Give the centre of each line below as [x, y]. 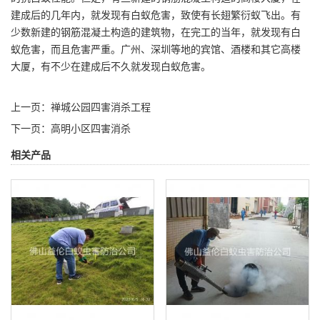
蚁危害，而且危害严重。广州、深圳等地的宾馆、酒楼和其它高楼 [156, 49]
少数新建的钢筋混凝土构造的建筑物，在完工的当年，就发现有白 [156, 32]
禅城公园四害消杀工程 [101, 107]
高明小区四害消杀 [91, 129]
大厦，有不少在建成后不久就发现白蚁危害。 [111, 66]
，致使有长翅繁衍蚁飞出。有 [236, 15]
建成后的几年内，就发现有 [71, 15]
